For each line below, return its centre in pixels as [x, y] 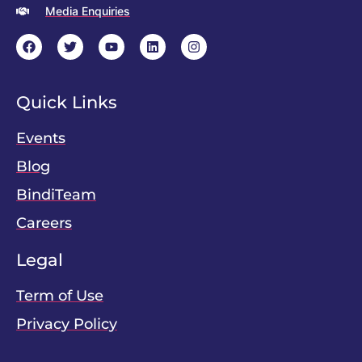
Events [41, 138]
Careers [44, 223]
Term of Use [60, 295]
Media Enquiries [88, 11]
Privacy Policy [67, 324]
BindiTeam [56, 194]
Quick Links [67, 102]
